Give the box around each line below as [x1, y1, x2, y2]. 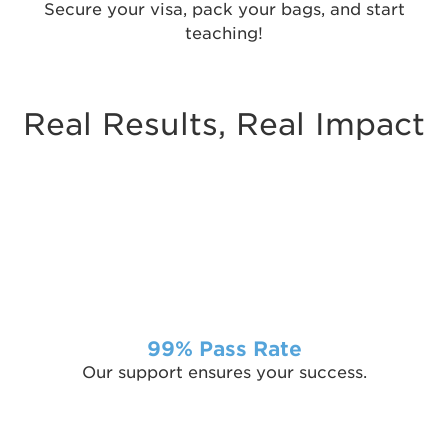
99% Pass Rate [146, 337, 302, 362]
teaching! [185, 24, 263, 44]
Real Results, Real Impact [23, 106, 425, 143]
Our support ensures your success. [81, 363, 367, 383]
